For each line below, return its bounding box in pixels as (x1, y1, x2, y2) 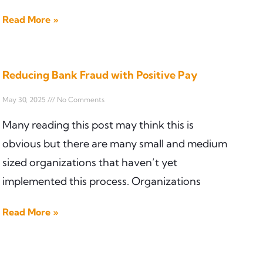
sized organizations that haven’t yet (2, 155, 177, 169)
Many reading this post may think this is (2, 117, 194, 131)
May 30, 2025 (2, 95, 48, 104)
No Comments (55, 95, 104, 104)
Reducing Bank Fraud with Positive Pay (2, 68, 197, 82)
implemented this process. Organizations (2, 174, 201, 188)
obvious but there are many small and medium (2, 136, 227, 150)
